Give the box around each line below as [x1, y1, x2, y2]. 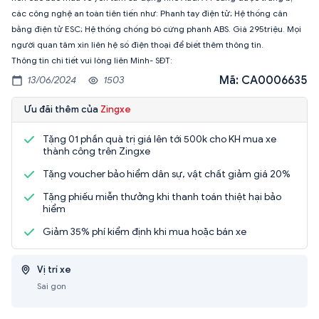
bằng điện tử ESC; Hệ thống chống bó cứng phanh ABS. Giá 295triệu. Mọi [11, 23, 301, 34]
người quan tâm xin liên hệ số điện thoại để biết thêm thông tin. [11, 38, 263, 50]
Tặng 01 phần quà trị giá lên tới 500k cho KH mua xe [43, 132, 276, 145]
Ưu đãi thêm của [24, 103, 100, 115]
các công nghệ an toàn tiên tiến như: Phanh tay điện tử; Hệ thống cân [11, 7, 288, 19]
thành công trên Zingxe [43, 145, 150, 157]
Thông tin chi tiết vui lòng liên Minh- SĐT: [11, 54, 172, 66]
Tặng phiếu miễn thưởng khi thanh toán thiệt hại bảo [43, 190, 281, 203]
